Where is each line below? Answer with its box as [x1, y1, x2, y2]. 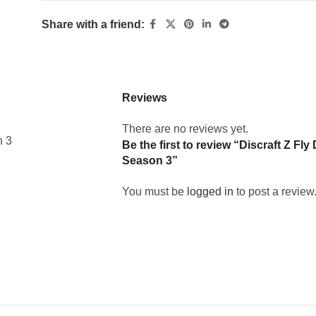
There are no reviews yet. [122, 122, 248, 135]
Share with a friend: [41, 18, 145, 30]
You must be [122, 185, 187, 197]
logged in [187, 185, 233, 197]
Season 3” [122, 154, 178, 166]
